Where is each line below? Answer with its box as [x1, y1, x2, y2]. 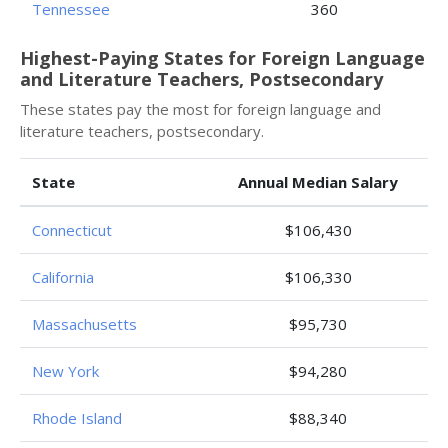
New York [32, 361, 99, 381]
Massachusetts [32, 314, 137, 334]
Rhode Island [32, 408, 122, 428]
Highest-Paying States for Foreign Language [20, 46, 425, 70]
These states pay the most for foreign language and [20, 99, 381, 119]
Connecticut [32, 220, 112, 240]
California [32, 267, 94, 287]
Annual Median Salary [238, 172, 398, 192]
